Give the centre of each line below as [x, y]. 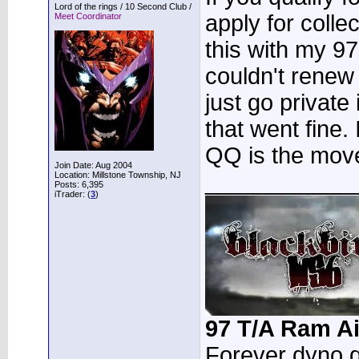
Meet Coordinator [88, 16]
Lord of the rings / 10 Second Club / [123, 6]
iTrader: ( [73, 194]
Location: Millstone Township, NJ [118, 175]
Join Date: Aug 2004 [93, 165]
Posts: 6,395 [79, 184]
